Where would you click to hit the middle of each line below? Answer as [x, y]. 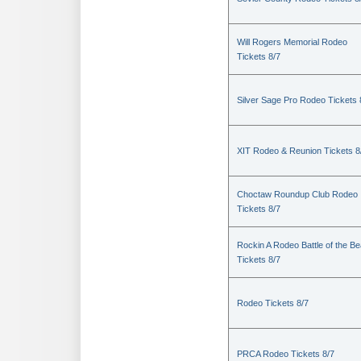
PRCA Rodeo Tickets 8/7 [286, 354]
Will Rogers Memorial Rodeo [292, 42]
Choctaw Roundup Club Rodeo [297, 194]
